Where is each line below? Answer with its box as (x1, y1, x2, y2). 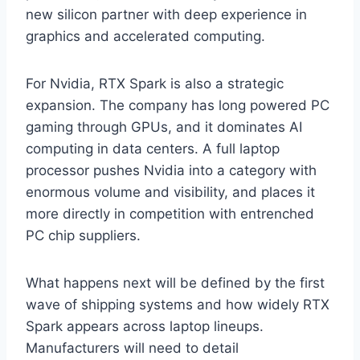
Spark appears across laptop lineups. (26, 317, 264, 334)
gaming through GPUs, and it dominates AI (26, 118, 302, 135)
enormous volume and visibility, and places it (26, 183, 315, 200)
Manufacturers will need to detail (26, 339, 239, 356)
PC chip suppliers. (26, 227, 141, 243)
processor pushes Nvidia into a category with (26, 162, 317, 178)
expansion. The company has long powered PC (26, 96, 329, 113)
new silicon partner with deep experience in (26, 6, 307, 22)
